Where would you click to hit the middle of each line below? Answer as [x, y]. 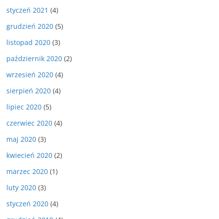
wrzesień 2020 [30, 75]
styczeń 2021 [27, 10]
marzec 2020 [27, 171]
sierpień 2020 [29, 91]
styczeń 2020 [27, 204]
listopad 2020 [28, 42]
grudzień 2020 [30, 26]
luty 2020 [21, 187]
